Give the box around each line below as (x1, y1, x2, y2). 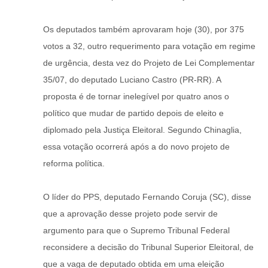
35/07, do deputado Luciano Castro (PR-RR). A (43, 75, 221, 85)
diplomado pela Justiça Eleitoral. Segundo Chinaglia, (43, 125, 242, 135)
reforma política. (43, 159, 105, 169)
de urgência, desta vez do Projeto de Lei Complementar (43, 58, 255, 68)
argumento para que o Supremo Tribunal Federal (43, 226, 230, 236)
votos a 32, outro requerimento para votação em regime (43, 41, 255, 51)
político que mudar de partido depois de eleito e (43, 108, 224, 118)
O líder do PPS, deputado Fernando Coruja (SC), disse (43, 192, 251, 202)
